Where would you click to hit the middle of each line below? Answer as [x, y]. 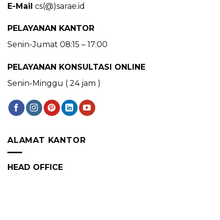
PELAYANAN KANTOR [51, 28]
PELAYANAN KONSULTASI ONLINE [76, 67]
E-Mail [20, 6]
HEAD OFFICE [35, 167]
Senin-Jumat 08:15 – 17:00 [57, 45]
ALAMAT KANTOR [47, 140]
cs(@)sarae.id [59, 6]
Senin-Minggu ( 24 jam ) [54, 83]
